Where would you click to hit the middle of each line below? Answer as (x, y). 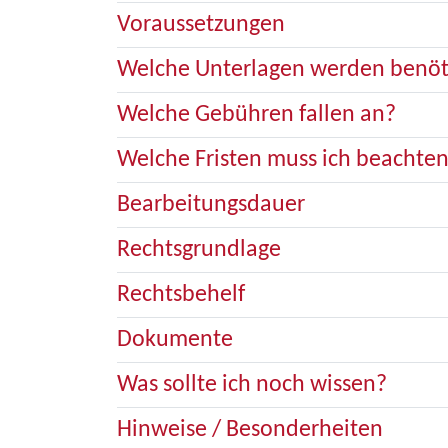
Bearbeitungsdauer (211, 205)
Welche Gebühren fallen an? (256, 115)
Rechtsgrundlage (199, 250)
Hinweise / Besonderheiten (250, 430)
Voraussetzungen (201, 25)
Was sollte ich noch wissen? (252, 385)
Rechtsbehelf (181, 295)
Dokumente (175, 340)
